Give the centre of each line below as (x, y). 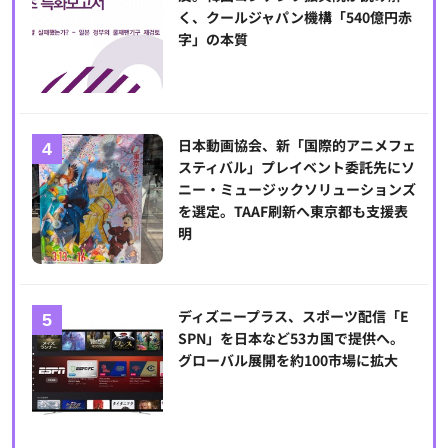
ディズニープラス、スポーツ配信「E (293, 316)
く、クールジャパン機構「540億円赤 (294, 17)
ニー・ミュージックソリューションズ (296, 188)
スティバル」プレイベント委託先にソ (296, 166)
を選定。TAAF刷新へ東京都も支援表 (292, 210)
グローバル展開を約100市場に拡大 (287, 360)
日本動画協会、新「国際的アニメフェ (296, 144)
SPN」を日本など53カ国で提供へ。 (290, 338)
